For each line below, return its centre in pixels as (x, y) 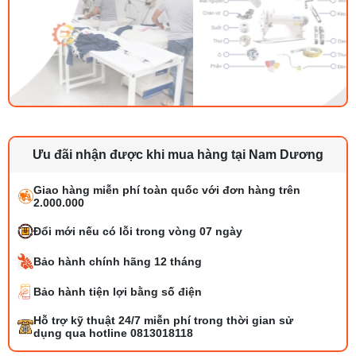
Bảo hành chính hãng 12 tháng (118, 261)
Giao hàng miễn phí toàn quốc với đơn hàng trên (167, 190)
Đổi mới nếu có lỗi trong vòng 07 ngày (138, 231)
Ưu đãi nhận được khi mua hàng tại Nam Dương (178, 154)
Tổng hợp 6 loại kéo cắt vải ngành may (210, 315)
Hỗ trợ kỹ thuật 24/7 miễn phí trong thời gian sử (163, 320)
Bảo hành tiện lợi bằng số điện (118, 291)
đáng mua (138, 327)
